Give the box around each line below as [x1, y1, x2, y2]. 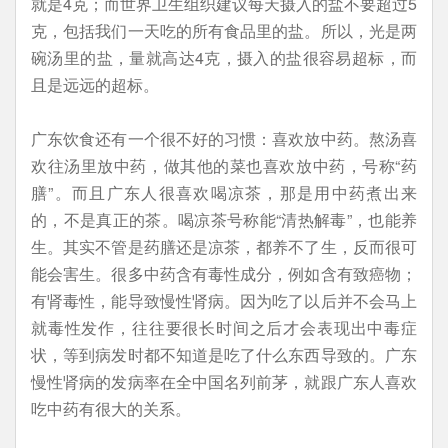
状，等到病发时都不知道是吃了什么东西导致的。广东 [31, 343, 417, 366]
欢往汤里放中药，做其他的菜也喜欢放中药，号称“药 [31, 154, 417, 177]
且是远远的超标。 [31, 73, 159, 96]
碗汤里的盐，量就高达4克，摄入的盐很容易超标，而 [31, 46, 417, 69]
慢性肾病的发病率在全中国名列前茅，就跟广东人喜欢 [31, 370, 417, 393]
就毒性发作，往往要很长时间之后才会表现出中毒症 [31, 316, 417, 339]
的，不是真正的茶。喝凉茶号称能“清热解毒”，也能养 [31, 208, 417, 231]
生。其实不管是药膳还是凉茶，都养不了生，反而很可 [31, 235, 417, 258]
